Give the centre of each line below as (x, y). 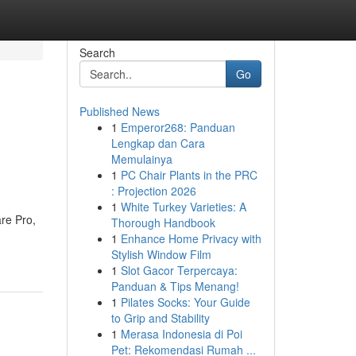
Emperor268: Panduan (178, 127)
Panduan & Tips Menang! (175, 286)
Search (97, 52)
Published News (119, 111)
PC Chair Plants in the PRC (189, 175)
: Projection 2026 (153, 191)
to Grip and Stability (160, 318)
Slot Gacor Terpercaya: (179, 270)
